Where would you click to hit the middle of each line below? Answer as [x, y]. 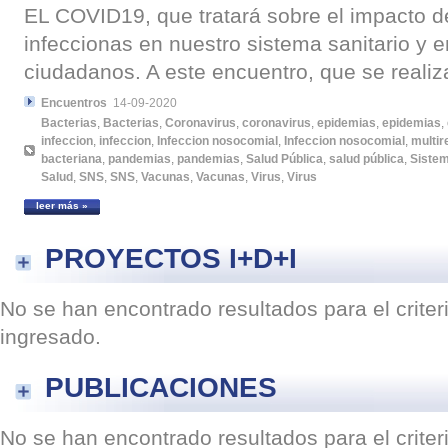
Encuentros [74, 103]
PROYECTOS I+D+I [171, 258]
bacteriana [71, 159]
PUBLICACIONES [161, 387]
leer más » [62, 206]
